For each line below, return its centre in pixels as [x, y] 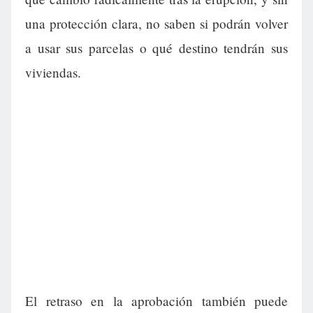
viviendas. [53, 73]
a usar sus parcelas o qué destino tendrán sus [156, 48]
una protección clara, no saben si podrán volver [156, 24]
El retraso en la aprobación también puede [156, 301]
